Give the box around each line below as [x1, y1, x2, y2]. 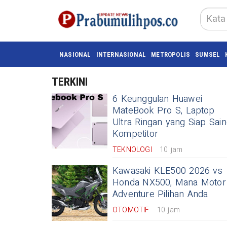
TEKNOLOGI [112, 144, 152, 155]
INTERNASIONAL [96, 50, 146, 58]
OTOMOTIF [112, 205, 149, 215]
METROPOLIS [151, 50, 191, 58]
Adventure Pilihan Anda [112, 187, 208, 201]
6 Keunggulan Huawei [112, 92, 202, 106]
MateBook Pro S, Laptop [112, 104, 215, 118]
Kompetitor [112, 127, 158, 141]
